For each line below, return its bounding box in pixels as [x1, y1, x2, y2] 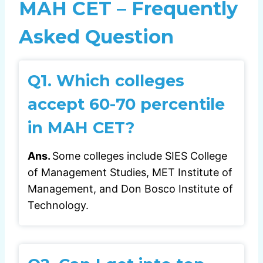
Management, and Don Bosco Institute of [28, 182, 233, 195]
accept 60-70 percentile [28, 95, 225, 114]
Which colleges [56, 71, 184, 91]
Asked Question [19, 25, 174, 49]
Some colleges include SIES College [52, 149, 227, 162]
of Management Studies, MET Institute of [28, 166, 232, 178]
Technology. [28, 198, 89, 211]
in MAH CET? [28, 118, 134, 138]
